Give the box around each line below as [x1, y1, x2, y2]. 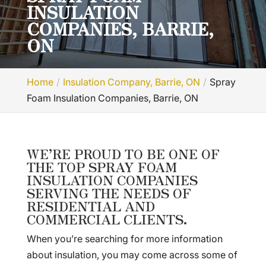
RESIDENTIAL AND [26, 196, 155, 215]
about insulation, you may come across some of [26, 249, 237, 261]
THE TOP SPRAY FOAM [26, 157, 177, 176]
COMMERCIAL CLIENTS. [26, 209, 188, 228]
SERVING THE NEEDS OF [26, 183, 191, 202]
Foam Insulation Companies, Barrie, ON [26, 92, 198, 104]
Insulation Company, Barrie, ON [62, 76, 200, 88]
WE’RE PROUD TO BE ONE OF [26, 144, 220, 163]
